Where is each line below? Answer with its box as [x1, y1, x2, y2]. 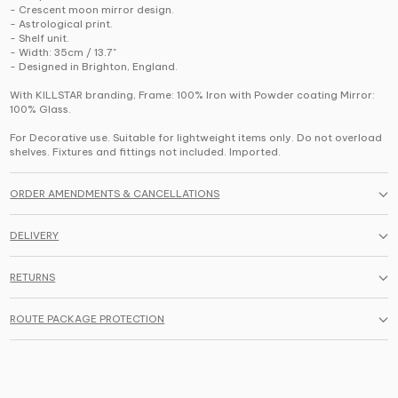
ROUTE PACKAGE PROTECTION [10, 313, 165, 326]
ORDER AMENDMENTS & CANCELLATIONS [10, 187, 220, 201]
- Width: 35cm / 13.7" [10, 46, 117, 60]
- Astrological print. [10, 18, 114, 31]
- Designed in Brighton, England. [10, 60, 179, 74]
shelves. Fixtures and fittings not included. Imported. [10, 146, 282, 159]
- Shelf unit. [10, 32, 70, 45]
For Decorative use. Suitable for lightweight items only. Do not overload [10, 131, 383, 145]
